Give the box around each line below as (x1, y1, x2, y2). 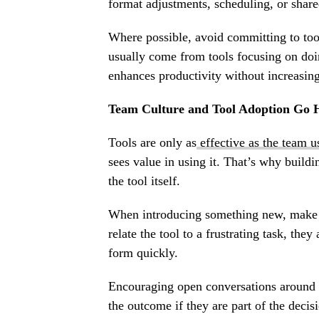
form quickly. (108, 246, 178, 261)
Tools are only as (108, 135, 197, 150)
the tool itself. (108, 174, 180, 189)
